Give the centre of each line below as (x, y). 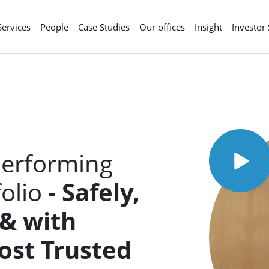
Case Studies (104, 27)
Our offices (162, 27)
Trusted (86, 249)
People (54, 27)
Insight (208, 27)
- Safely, (94, 192)
